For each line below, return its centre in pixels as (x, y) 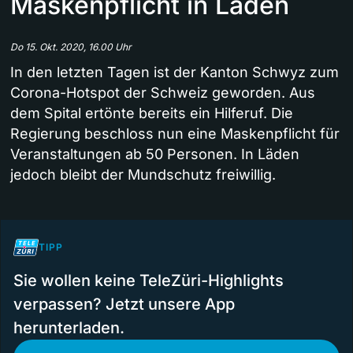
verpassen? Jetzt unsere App (124, 304)
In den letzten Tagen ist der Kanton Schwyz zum (175, 72)
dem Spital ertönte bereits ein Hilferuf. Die (152, 113)
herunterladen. (69, 327)
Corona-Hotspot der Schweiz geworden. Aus (163, 92)
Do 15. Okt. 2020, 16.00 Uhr (71, 46)
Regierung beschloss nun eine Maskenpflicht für (175, 133)
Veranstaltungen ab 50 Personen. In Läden (155, 154)
